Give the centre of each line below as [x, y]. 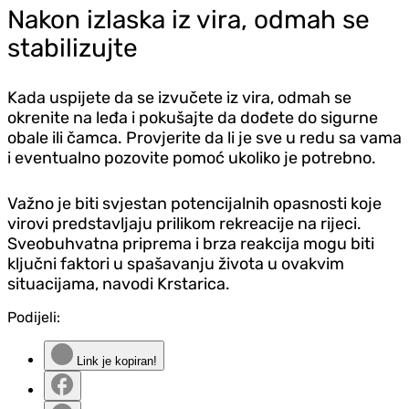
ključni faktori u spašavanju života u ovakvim [176, 263]
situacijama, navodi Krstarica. [119, 283]
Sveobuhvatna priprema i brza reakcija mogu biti [191, 243]
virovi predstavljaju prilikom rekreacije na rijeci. [184, 223]
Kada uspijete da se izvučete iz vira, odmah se [179, 97]
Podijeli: [34, 317]
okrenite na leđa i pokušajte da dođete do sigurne [193, 117]
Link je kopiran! [115, 361]
